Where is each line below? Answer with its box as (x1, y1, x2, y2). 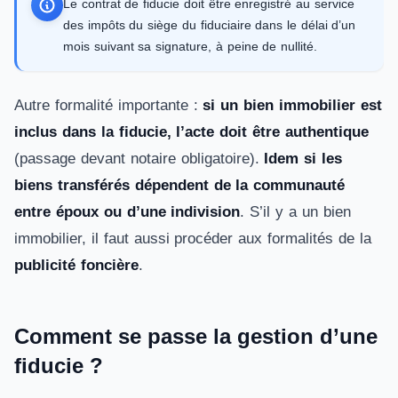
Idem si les (264, 150, 343, 167)
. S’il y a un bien (240, 203, 351, 220)
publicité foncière (14, 257, 139, 274)
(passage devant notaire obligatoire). (14, 150, 265, 167)
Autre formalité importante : (14, 97, 203, 114)
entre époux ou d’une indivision (14, 203, 241, 220)
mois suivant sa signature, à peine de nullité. (63, 39, 322, 53)
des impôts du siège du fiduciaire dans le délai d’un (63, 18, 356, 32)
